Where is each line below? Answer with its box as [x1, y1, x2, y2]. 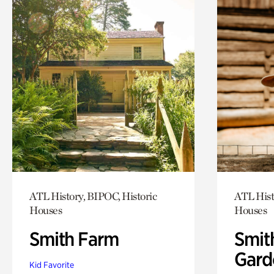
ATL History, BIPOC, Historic [29, 189, 157, 202]
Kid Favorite [29, 259, 74, 270]
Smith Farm [29, 227, 119, 251]
